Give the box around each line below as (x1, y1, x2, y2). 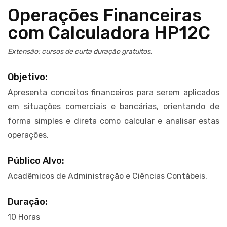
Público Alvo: (8, 155, 64, 166)
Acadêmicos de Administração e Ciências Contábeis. (8, 171, 207, 181)
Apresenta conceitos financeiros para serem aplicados (8, 87, 219, 97)
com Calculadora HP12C (8, 22, 210, 44)
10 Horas (8, 212, 40, 222)
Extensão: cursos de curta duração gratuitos (8, 47, 150, 56)
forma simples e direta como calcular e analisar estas (8, 116, 219, 126)
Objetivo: (8, 71, 48, 83)
